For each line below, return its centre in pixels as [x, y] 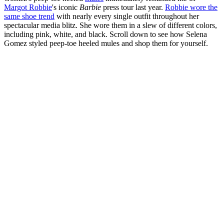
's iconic [66, 7]
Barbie [90, 7]
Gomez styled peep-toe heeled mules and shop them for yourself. [106, 43]
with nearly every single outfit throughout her [127, 16]
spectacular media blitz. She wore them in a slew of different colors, [110, 25]
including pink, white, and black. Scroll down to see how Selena [105, 34]
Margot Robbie [28, 7]
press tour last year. [133, 7]
